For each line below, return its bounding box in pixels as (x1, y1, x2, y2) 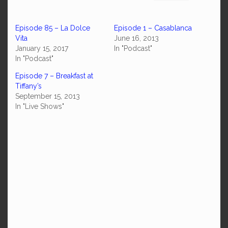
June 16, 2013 (114, 34, 159, 42)
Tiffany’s (15, 82, 42, 90)
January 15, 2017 (15, 44, 68, 52)
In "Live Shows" (15, 102, 64, 110)
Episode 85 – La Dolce (15, 24, 90, 32)
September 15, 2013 (15, 92, 80, 100)
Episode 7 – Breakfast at (15, 72, 93, 80)
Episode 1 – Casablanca (114, 24, 192, 32)
